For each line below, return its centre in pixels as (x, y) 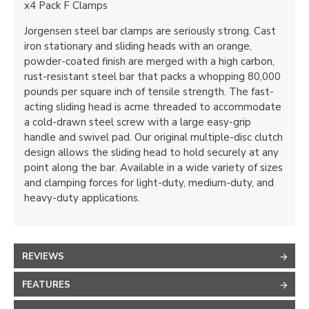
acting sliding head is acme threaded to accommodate (153, 107)
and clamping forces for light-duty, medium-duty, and (149, 183)
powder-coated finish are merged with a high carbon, (149, 61)
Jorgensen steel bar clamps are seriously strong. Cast (150, 31)
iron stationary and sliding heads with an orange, (138, 46)
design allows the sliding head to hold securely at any (151, 152)
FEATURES (46, 285)
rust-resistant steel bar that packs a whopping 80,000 (152, 77)
